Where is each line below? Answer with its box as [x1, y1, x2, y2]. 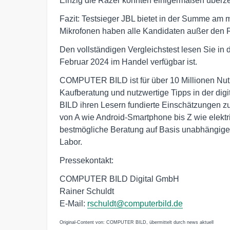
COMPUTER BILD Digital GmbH [60, 174, 179, 183]
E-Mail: [60, 199, 87, 208]
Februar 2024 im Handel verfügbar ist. [60, 57, 197, 66]
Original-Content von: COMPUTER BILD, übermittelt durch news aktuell [60, 219, 214, 225]
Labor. [60, 137, 82, 146]
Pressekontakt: [60, 156, 113, 165]
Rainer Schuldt [60, 186, 114, 196]
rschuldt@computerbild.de [87, 199, 183, 208]
